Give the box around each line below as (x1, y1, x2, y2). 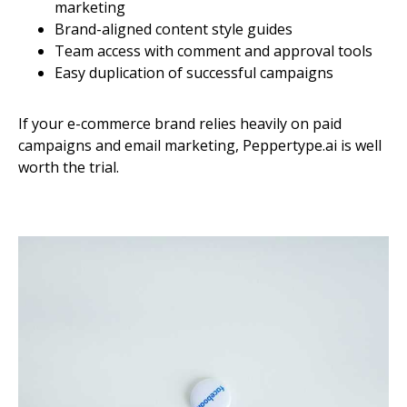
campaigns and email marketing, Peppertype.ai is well (18, 135, 382, 156)
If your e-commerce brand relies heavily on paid (18, 114, 342, 134)
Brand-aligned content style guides (55, 19, 293, 40)
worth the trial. (18, 157, 119, 178)
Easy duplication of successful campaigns (55, 63, 333, 84)
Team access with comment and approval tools (55, 41, 372, 62)
